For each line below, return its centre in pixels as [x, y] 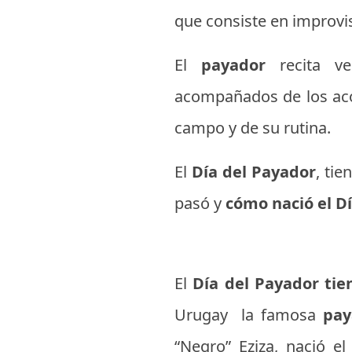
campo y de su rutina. [253, 128]
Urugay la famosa [249, 315]
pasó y [198, 203]
